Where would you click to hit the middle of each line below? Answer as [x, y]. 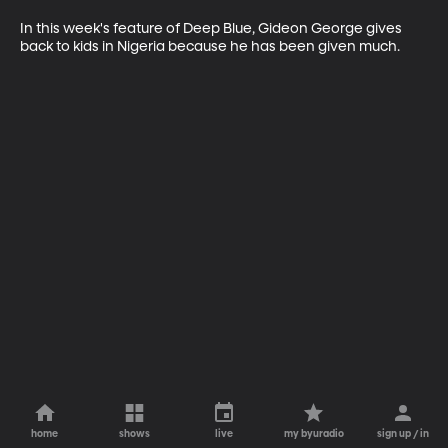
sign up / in [403, 434]
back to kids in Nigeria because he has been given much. [211, 46]
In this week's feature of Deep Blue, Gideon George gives [212, 28]
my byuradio [313, 434]
